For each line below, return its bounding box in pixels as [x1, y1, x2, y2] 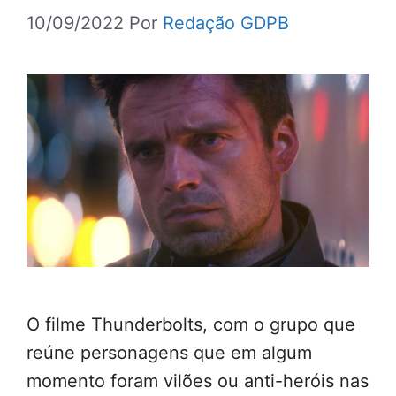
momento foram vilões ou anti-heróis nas [27, 370, 369, 392]
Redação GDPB [163, 12, 289, 34]
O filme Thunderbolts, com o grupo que [27, 314, 355, 336]
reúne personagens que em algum [27, 342, 312, 364]
